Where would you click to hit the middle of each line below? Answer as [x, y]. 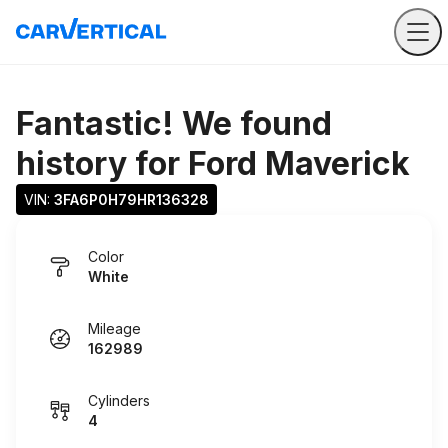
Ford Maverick [299, 163]
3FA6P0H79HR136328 [131, 199]
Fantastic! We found [174, 123]
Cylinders [119, 400]
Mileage [114, 328]
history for [102, 163]
